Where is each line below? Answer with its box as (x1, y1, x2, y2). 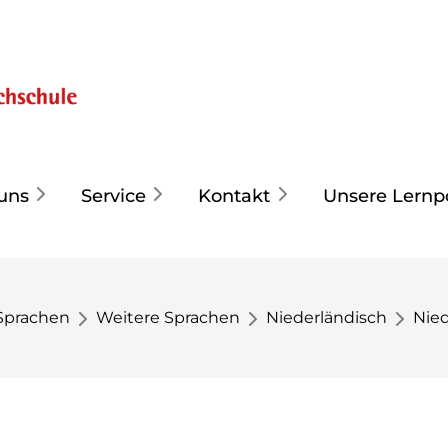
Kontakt (198, 184, 271, 207)
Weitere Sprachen (96, 308, 240, 327)
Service (81, 184, 147, 207)
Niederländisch (266, 308, 387, 327)
